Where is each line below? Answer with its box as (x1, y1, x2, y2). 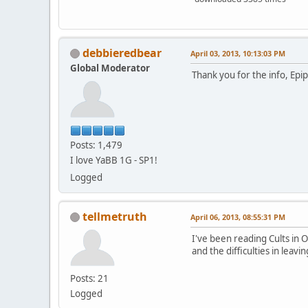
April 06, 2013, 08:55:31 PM (190, 211, 285, 222)
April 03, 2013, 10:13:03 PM (190, 47, 285, 58)
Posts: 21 (70, 272, 109, 285)
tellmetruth (82, 208, 147, 224)
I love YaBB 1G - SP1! (70, 153, 157, 166)
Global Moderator (70, 61, 150, 74)
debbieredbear (82, 45, 162, 60)
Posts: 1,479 (70, 138, 122, 151)
